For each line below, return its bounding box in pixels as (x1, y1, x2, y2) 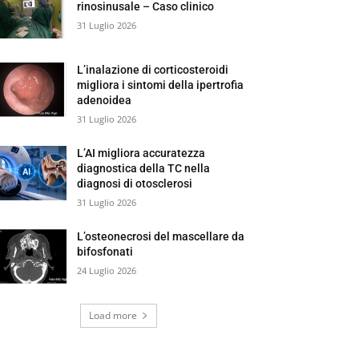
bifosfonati (77, 244, 134, 258)
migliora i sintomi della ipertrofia (77, 78, 244, 91)
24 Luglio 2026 (77, 264, 137, 276)
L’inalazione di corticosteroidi (77, 63, 229, 76)
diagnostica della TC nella (77, 161, 211, 175)
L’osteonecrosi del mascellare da (77, 229, 245, 243)
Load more (89, 308, 137, 322)
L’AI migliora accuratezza (77, 146, 206, 159)
